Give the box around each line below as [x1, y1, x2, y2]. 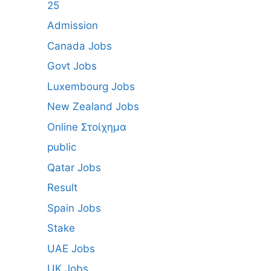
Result [47, 181, 77, 194]
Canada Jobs [47, 39, 112, 52]
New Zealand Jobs [47, 100, 139, 113]
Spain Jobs [47, 201, 101, 214]
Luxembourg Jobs [47, 80, 135, 93]
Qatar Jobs [47, 161, 101, 174]
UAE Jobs [47, 242, 95, 255]
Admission [47, 19, 98, 31]
